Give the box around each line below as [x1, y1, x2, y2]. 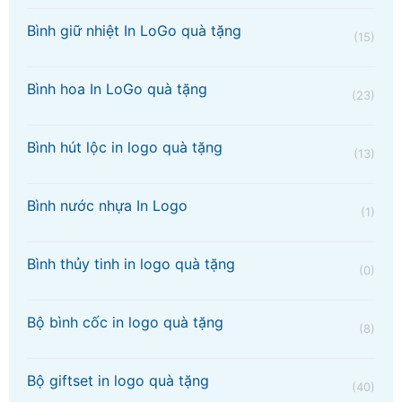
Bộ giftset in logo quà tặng [26, 371, 209, 390]
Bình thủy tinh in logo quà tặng [26, 255, 235, 274]
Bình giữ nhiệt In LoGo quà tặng [26, 22, 241, 40]
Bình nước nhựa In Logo [26, 197, 188, 215]
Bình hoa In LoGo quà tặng [26, 80, 207, 99]
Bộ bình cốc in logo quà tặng [26, 313, 223, 332]
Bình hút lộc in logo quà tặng [26, 138, 223, 157]
